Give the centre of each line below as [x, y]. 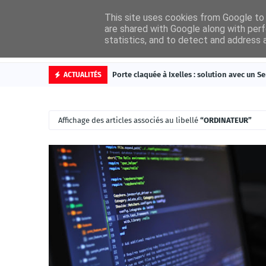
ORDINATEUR [226, 120]
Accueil [220, 41]
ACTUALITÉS [83, 75]
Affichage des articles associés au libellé [129, 120]
